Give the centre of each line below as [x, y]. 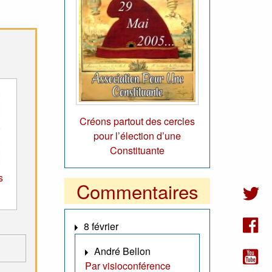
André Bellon [122, 251]
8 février [101, 226]
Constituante [137, 151]
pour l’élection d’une [137, 136]
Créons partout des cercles [137, 121]
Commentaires [137, 191]
